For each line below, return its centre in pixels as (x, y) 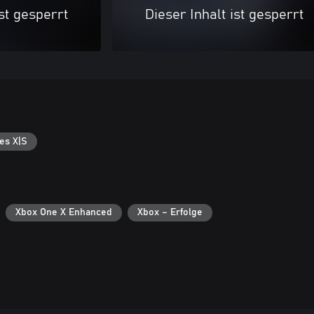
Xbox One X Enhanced (64, 213)
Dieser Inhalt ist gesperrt (224, 15)
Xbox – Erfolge (170, 213)
